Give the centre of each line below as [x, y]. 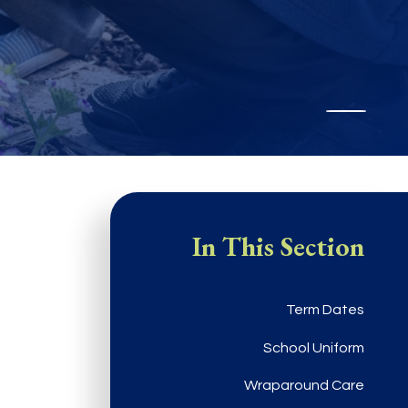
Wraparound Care [304, 386]
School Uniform [314, 347]
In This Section [278, 246]
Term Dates [325, 310]
